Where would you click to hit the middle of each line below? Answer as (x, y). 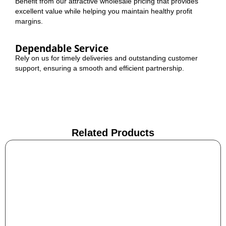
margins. (29, 21)
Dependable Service (62, 48)
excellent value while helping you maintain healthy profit (104, 11)
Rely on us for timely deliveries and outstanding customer (106, 58)
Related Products (113, 132)
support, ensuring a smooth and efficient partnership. (100, 68)
